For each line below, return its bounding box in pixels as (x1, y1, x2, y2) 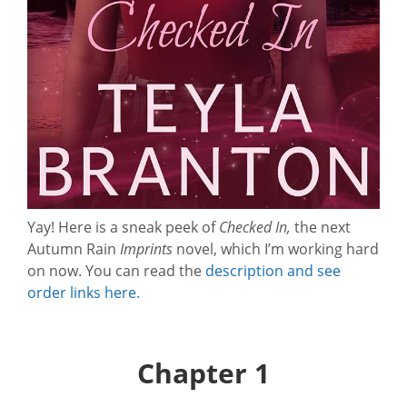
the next (291, 217, 351, 237)
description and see (205, 261, 341, 281)
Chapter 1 (137, 354, 270, 392)
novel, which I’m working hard (173, 239, 379, 259)
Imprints (120, 239, 173, 259)
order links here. (27, 283, 140, 303)
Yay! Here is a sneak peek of (27, 217, 219, 237)
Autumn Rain (27, 239, 120, 259)
